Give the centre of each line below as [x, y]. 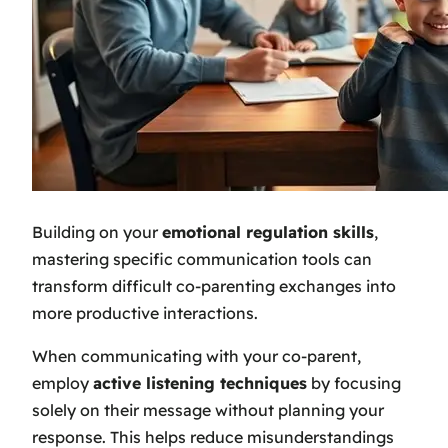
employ [62, 383]
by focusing [354, 383]
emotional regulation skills [268, 232]
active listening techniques [200, 383]
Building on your [97, 232]
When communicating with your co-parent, [196, 356]
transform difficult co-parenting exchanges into [214, 286]
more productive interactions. [145, 313]
